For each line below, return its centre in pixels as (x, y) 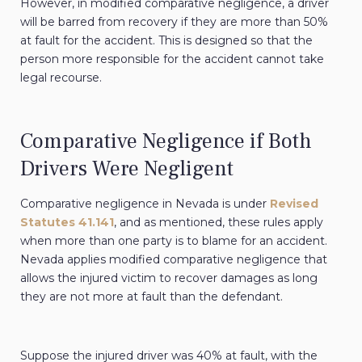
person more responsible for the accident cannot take (172, 59)
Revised (294, 204)
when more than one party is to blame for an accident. (174, 241)
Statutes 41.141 (67, 223)
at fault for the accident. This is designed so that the (166, 41)
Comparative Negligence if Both (166, 142)
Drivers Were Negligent (127, 169)
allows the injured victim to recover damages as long (169, 278)
